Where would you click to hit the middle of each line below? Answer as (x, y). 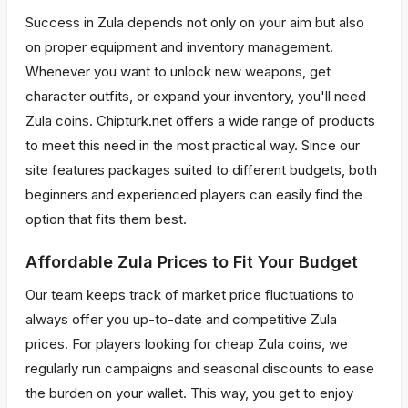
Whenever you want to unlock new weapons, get (178, 71)
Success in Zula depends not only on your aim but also (195, 22)
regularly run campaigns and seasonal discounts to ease (200, 368)
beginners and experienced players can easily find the (194, 194)
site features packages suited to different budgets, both (201, 170)
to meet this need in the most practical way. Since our (193, 145)
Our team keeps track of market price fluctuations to (190, 295)
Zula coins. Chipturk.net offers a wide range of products (200, 121)
